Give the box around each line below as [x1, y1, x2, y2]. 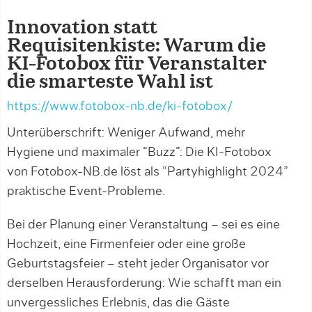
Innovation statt [7, 19, 157, 37]
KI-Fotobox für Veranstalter [7, 55, 267, 73]
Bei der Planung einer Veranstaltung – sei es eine [7, 219, 280, 231]
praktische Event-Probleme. [7, 185, 165, 198]
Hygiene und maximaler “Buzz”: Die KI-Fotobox [7, 146, 272, 159]
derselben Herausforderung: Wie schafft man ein [7, 277, 281, 290]
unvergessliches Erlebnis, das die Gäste [7, 297, 230, 309]
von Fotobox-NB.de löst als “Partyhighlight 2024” [7, 166, 288, 178]
